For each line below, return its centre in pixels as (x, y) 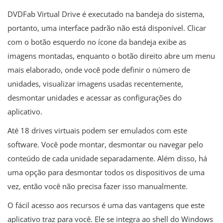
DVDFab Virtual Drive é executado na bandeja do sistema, (106, 14)
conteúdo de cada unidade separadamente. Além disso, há (107, 158)
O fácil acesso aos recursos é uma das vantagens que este (106, 205)
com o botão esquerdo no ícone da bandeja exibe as (97, 42)
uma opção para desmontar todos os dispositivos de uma (106, 172)
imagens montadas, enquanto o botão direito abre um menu (111, 56)
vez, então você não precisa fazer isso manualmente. (98, 186)
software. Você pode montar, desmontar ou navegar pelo (105, 144)
